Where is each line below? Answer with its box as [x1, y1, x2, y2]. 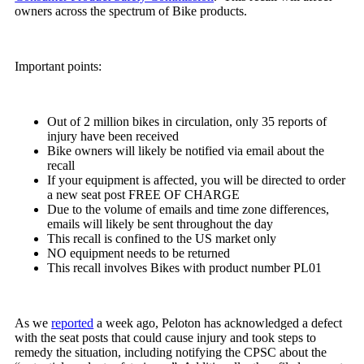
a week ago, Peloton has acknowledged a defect [93, 316, 343, 330]
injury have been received [47, 129, 180, 143]
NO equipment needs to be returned [47, 246, 231, 260]
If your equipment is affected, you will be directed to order [47, 173, 346, 187]
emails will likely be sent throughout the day [47, 217, 274, 231]
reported [51, 316, 94, 330]
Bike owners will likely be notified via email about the [47, 144, 325, 158]
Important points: [15, 59, 106, 73]
